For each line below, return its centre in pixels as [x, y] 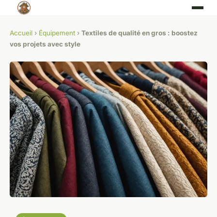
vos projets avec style [45, 44]
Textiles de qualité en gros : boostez [139, 33]
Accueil [21, 33]
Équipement [57, 33]
